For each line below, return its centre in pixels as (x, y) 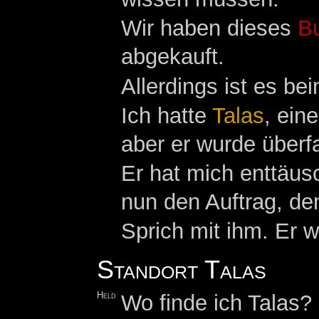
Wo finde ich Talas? (217, 303)
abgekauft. (173, 57)
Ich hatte (167, 115)
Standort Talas (181, 270)
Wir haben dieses (210, 28)
